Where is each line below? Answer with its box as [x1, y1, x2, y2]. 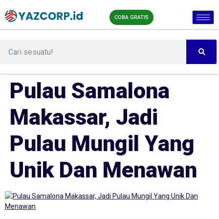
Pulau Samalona [10, 78, 170, 104]
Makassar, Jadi [10, 104, 158, 130]
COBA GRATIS [114, 14, 149, 21]
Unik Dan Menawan [10, 157, 197, 183]
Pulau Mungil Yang [10, 131, 195, 156]
